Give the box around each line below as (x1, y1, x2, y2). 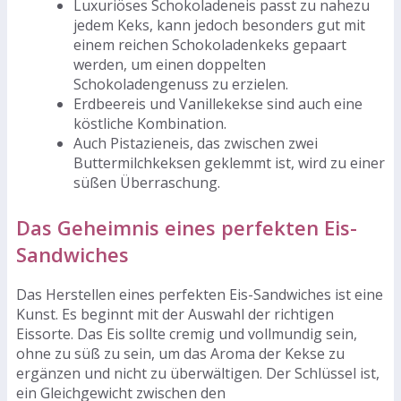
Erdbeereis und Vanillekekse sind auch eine (73, 94, 363, 115)
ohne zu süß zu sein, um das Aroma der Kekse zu (16, 343, 345, 363)
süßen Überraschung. (73, 173, 220, 193)
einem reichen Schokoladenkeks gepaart (73, 35, 346, 55)
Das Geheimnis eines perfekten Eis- (16, 214, 357, 242)
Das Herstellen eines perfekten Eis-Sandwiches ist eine (16, 284, 383, 304)
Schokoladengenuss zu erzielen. (73, 74, 288, 95)
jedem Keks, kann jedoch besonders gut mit (73, 15, 365, 36)
